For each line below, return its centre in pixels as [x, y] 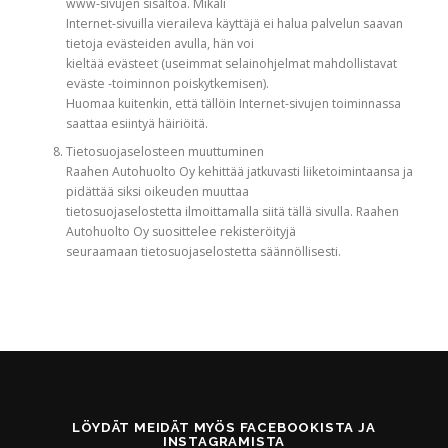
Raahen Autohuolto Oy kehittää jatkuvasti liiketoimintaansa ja [239, 172]
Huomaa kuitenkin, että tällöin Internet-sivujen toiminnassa [233, 104]
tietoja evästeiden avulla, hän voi [159, 44]
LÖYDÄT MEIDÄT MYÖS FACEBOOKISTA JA [224, 427]
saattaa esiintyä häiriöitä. [136, 124]
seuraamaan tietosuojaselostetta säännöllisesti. [203, 252]
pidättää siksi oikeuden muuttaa [157, 192]
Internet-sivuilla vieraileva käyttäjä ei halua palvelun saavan [234, 24]
